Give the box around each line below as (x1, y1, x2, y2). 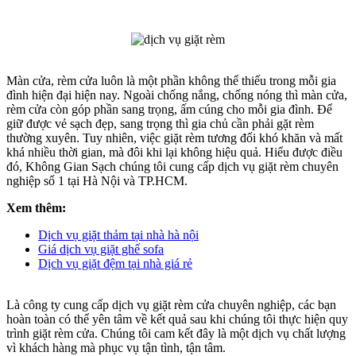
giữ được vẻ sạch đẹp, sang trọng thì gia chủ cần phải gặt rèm (6, 117, 314, 131)
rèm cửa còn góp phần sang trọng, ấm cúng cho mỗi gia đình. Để (6, 103, 332, 117)
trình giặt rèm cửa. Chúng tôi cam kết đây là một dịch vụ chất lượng (6, 327, 346, 341)
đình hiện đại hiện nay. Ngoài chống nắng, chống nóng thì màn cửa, (6, 88, 347, 103)
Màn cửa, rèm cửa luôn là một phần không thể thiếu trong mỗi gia (6, 74, 336, 88)
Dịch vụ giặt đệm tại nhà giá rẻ (38, 257, 192, 271)
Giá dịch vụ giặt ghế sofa (38, 242, 164, 257)
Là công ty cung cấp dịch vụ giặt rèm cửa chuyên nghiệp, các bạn (6, 298, 336, 312)
